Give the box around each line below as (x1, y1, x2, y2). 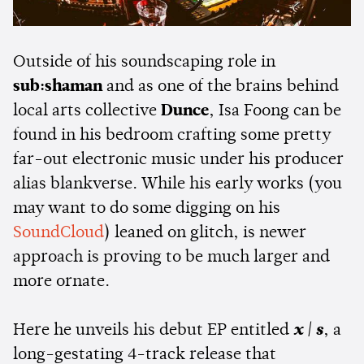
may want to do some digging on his (13, 201, 280, 218)
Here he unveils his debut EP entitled (13, 323, 293, 340)
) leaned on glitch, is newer (104, 225, 306, 242)
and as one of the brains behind (102, 79, 339, 96)
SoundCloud (13, 225, 104, 242)
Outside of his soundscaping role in (13, 54, 275, 71)
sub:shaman (13, 79, 102, 96)
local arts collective (13, 103, 161, 120)
